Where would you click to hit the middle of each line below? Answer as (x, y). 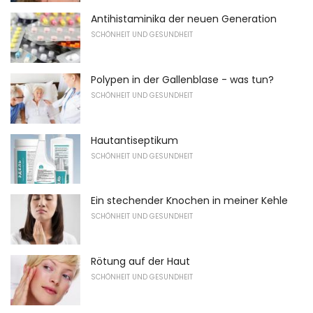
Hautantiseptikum (134, 140)
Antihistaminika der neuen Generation (184, 19)
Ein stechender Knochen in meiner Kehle (189, 201)
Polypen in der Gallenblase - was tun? (182, 79)
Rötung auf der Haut (140, 261)
